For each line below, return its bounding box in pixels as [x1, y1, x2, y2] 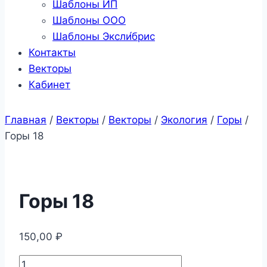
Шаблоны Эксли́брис [52, 30, 155, 42]
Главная [5, 113, 46, 126]
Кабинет [29, 78, 70, 91]
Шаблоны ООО [52, 14, 126, 26]
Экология [161, 113, 207, 126]
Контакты [29, 46, 76, 58]
